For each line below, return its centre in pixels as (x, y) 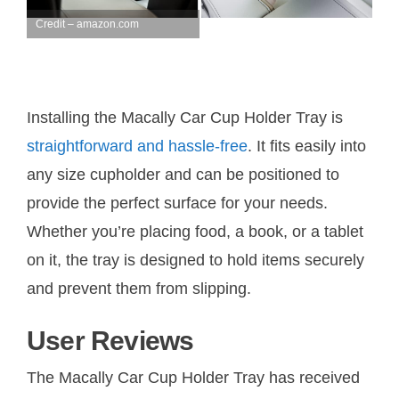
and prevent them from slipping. (139, 288)
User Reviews (110, 340)
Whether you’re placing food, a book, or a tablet (195, 231)
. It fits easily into (307, 146)
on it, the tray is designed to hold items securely (195, 260)
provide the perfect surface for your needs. (177, 203)
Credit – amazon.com (87, 24)
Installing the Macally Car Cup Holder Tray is (185, 117)
